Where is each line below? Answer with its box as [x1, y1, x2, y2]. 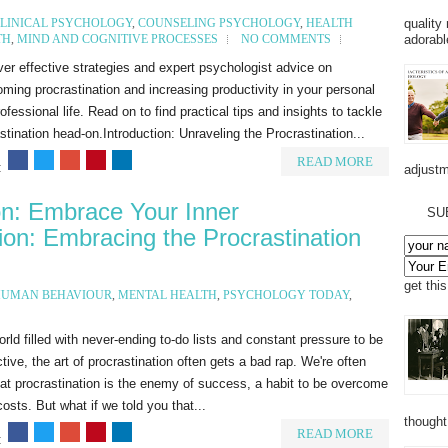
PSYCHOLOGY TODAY [223, 288, 349, 303]
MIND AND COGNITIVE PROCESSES [17, 32, 218, 47]
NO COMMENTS [241, 32, 331, 47]
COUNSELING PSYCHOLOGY [138, 16, 300, 31]
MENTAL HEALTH [118, 288, 217, 303]
